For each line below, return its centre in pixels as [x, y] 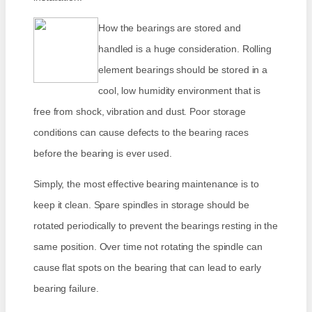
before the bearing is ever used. [103, 154]
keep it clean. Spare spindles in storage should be [141, 205]
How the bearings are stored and [170, 28]
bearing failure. [66, 289]
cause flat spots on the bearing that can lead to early [147, 268]
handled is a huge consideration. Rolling [185, 49]
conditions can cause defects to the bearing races [141, 133]
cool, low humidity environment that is [180, 91]
